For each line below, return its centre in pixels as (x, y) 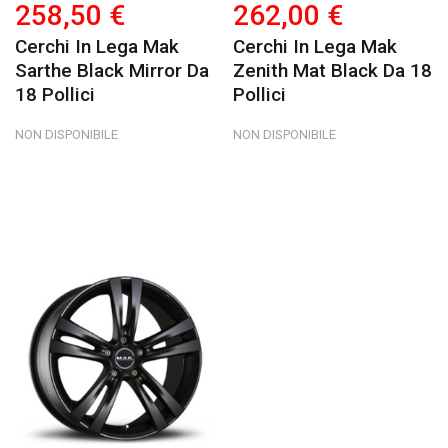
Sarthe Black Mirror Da (112, 70)
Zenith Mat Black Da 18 (333, 70)
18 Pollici (55, 94)
